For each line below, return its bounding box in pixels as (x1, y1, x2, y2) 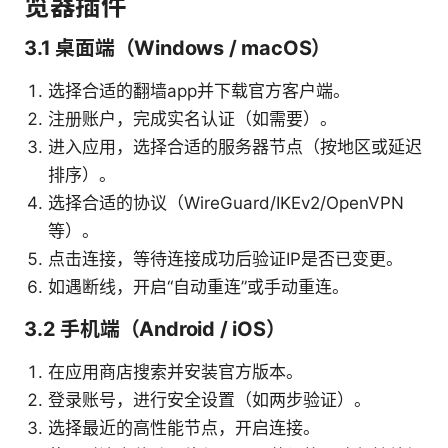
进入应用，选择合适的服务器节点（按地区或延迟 (48, 137, 422, 158)
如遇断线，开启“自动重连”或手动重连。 (48, 277, 349, 298)
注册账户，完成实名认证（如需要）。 (48, 109, 337, 130)
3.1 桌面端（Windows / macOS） (24, 36, 332, 61)
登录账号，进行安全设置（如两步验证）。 (48, 390, 371, 411)
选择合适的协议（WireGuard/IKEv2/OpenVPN (48, 193, 404, 214)
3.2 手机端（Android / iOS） (24, 317, 286, 342)
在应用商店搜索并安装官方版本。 (48, 362, 303, 383)
